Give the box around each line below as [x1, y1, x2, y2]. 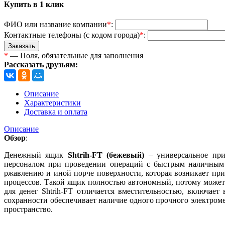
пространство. [4, 204, 53, 213]
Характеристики [24, 98, 81, 107]
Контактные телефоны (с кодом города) [4, 30, 140, 39]
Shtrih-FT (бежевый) [67, 150, 145, 159]
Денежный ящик [4, 150, 68, 159]
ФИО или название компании [4, 20, 107, 29]
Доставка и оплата [24, 107, 87, 116]
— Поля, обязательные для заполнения [8, 51, 143, 60]
